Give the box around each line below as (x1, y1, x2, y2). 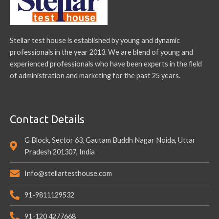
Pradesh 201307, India (24, 147, 95, 156)
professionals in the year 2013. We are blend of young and (10, 48, 193, 57)
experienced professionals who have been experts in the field (10, 60, 202, 68)
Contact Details (10, 112, 85, 125)
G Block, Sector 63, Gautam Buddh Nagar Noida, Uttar (24, 135, 196, 144)
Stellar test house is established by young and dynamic (10, 36, 180, 45)
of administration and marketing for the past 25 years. (10, 71, 180, 80)
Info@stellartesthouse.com (24, 169, 112, 177)
